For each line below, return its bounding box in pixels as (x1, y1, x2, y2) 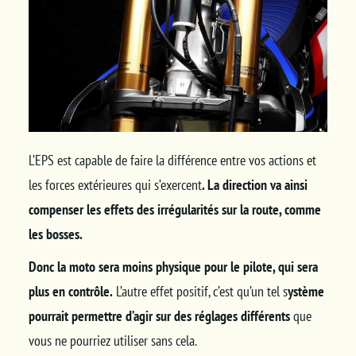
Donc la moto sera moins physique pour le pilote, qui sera (28, 257, 318, 277)
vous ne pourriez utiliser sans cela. (28, 331, 196, 350)
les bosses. (28, 225, 83, 244)
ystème (287, 282, 324, 301)
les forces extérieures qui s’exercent (28, 176, 202, 195)
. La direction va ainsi (201, 176, 308, 195)
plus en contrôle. (28, 282, 113, 301)
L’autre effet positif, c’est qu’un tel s (112, 282, 288, 301)
